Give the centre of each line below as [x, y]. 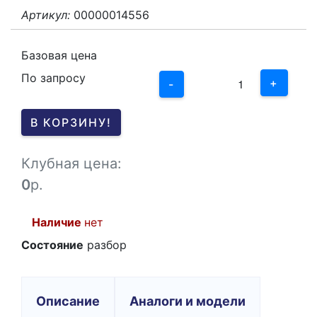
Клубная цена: [71, 164]
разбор [105, 245]
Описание [68, 301]
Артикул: [46, 15]
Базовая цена [59, 56]
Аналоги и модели [188, 301]
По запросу [53, 78]
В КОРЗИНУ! [71, 123]
